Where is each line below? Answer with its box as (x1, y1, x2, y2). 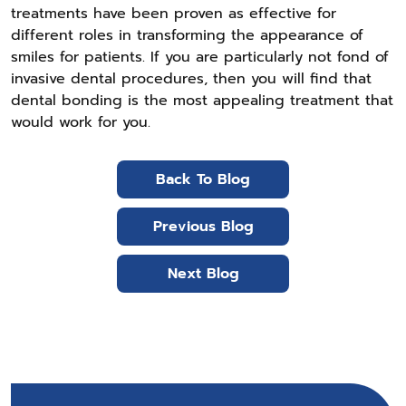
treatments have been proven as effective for (11, 2, 336, 24)
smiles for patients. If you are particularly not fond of (11, 45, 389, 68)
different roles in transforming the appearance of (11, 24, 363, 46)
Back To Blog (156, 168, 250, 190)
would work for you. (11, 111, 150, 133)
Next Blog (167, 262, 239, 285)
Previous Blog (152, 215, 254, 237)
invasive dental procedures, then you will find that (11, 67, 372, 90)
